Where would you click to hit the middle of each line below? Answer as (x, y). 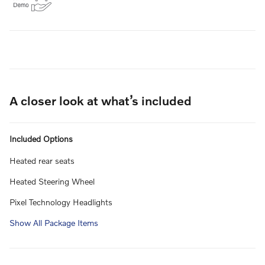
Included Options (41, 138)
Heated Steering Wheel (52, 181)
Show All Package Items (54, 222)
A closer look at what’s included (101, 100)
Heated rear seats (42, 160)
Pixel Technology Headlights (61, 202)
